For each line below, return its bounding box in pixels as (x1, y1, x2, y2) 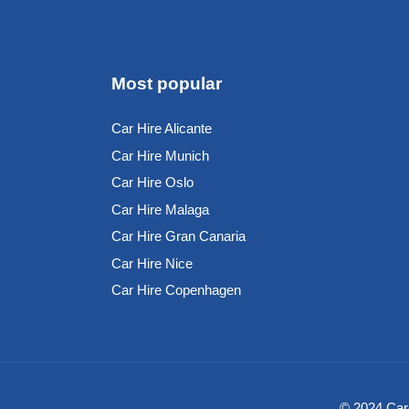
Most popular (111, 73, 222, 93)
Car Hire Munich (111, 147, 209, 163)
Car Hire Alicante (111, 121, 212, 137)
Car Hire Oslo (111, 174, 194, 191)
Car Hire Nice (111, 255, 193, 271)
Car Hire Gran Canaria (111, 228, 246, 245)
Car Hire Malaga (111, 201, 209, 217)
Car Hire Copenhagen (111, 282, 241, 299)
